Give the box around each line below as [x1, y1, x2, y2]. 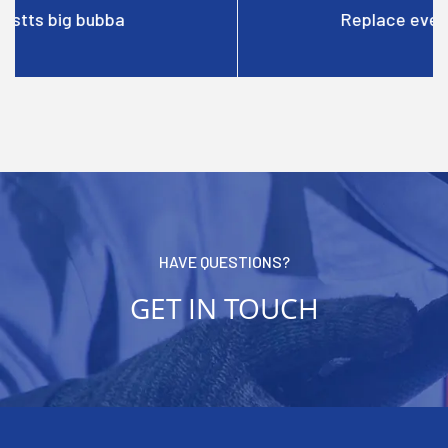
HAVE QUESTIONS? [158, 251, 290, 271]
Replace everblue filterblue [118, 7, 330, 30]
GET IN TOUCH [129, 288, 319, 327]
